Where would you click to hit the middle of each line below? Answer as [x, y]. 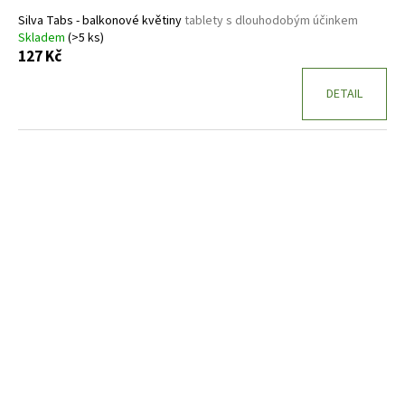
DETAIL [344, 94]
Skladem [43, 38]
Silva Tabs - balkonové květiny [101, 21]
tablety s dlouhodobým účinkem [271, 21]
